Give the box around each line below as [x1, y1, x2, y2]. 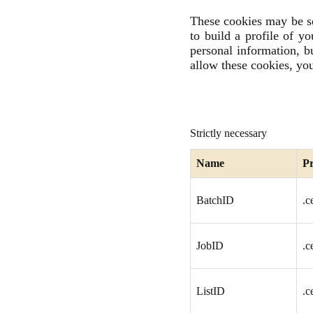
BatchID [196, 194, 234, 206]
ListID [196, 285, 225, 297]
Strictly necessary [190, 127, 267, 139]
